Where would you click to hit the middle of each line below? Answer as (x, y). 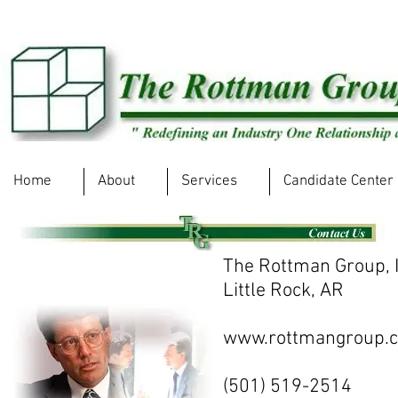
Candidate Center (338, 181)
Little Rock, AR (283, 291)
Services (209, 181)
